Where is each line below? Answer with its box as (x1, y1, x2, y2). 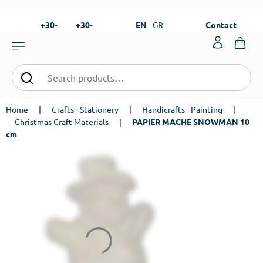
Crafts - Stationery (52, 104, 119, 114)
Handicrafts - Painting (142, 104, 222, 114)
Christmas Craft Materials (15, 116, 109, 127)
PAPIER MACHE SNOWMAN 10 (132, 116, 249, 127)
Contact (205, 19, 237, 30)
